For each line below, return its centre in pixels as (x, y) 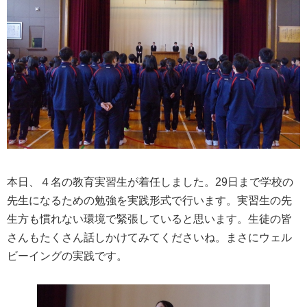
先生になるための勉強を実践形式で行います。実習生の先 (149, 200)
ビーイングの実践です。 (67, 256)
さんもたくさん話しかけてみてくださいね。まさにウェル (149, 237)
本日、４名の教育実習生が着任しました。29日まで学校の (150, 182)
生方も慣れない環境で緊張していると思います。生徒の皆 (149, 219)
